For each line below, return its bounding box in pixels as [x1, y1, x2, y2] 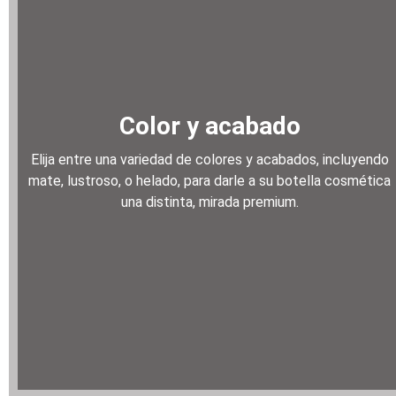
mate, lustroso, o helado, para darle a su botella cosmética [28, 172, 392, 190]
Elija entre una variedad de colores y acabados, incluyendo [30, 151, 389, 169]
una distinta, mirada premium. [120, 194, 299, 211]
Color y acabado [118, 111, 301, 141]
